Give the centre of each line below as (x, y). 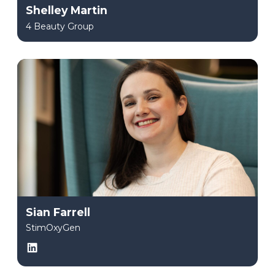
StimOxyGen (53, 228)
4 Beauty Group (60, 26)
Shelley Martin (67, 10)
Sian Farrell (58, 212)
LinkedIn (57, 246)
